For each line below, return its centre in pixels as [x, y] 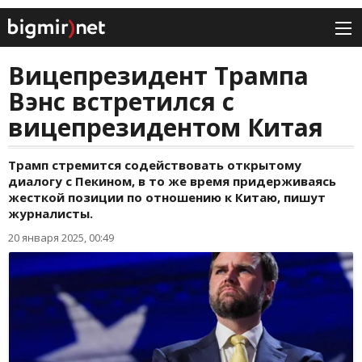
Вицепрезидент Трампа [158, 76]
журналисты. [51, 214]
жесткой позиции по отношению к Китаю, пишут [167, 198]
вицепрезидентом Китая [166, 128]
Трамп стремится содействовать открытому [155, 165]
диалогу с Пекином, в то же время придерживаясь [172, 181]
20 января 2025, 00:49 [61, 238]
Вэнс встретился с [121, 102]
